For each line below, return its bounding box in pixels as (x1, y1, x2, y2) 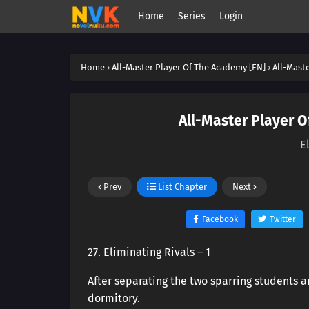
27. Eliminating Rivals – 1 (88, 246, 210, 259)
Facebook (201, 215, 238, 224)
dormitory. (88, 292, 140, 305)
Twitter (269, 215, 296, 224)
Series (178, 10, 206, 22)
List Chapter (156, 181, 207, 192)
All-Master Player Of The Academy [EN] (112, 62, 266, 72)
